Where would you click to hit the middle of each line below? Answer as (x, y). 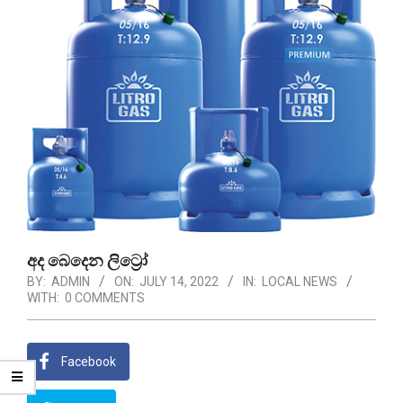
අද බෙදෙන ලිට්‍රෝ (87, 261)
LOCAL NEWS (300, 282)
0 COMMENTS (105, 298)
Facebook (89, 362)
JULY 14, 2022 (179, 282)
